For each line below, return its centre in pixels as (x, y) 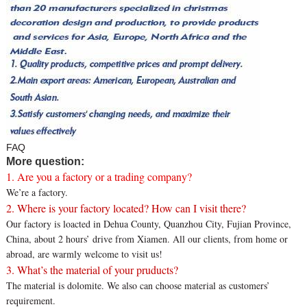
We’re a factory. (37, 193)
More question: (45, 162)
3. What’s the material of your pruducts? (92, 270)
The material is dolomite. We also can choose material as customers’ (138, 286)
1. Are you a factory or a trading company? (99, 177)
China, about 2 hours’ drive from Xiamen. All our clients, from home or (147, 239)
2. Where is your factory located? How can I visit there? (126, 208)
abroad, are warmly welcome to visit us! (84, 254)
